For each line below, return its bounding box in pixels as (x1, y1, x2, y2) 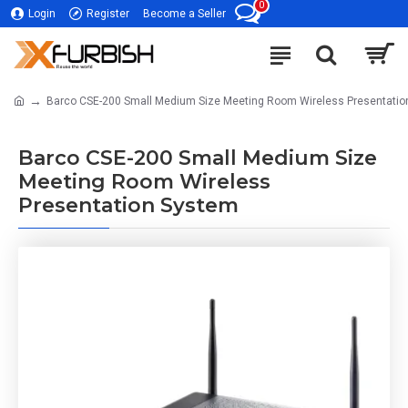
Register (87, 7, 129, 20)
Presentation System (18, 193, 239, 218)
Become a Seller (143, 7, 226, 20)
